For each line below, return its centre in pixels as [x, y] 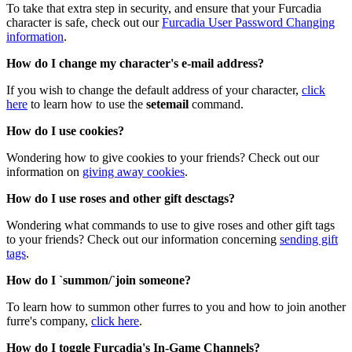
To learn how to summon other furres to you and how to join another [176, 307]
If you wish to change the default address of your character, [154, 90]
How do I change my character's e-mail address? [135, 64]
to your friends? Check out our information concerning [143, 240]
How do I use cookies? [65, 131]
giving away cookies [134, 172]
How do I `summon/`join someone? [99, 280]
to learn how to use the [87, 104]
